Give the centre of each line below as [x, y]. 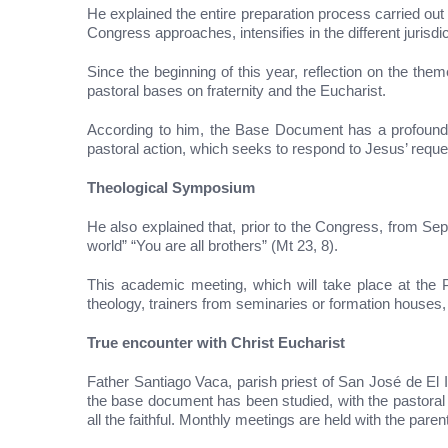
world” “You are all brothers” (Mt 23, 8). [212, 245]
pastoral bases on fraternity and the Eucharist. [236, 90]
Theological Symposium [171, 187]
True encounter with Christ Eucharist [216, 342]
